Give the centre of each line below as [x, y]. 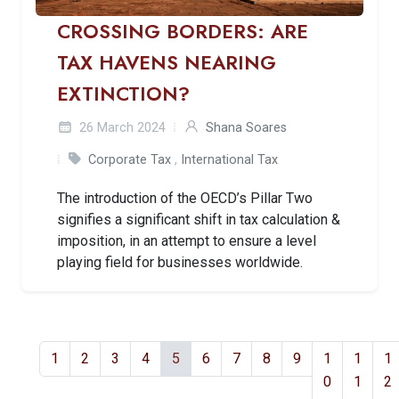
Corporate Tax [130, 159]
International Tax [229, 159]
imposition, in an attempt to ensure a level [187, 240]
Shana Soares [246, 127]
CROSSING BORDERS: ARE [183, 31]
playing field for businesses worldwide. [180, 262]
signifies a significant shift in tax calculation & [199, 219]
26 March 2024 [121, 127]
